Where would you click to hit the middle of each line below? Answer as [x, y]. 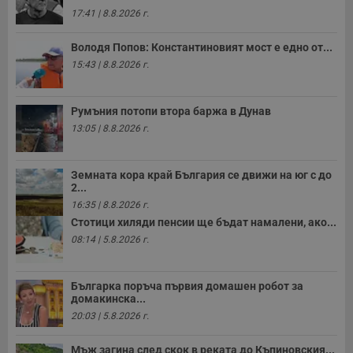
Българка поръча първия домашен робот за [187, 286]
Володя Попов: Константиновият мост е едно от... [202, 48]
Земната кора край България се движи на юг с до [201, 175]
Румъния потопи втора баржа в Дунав [171, 111]
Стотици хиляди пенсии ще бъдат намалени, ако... [204, 223]
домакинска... [108, 299]
